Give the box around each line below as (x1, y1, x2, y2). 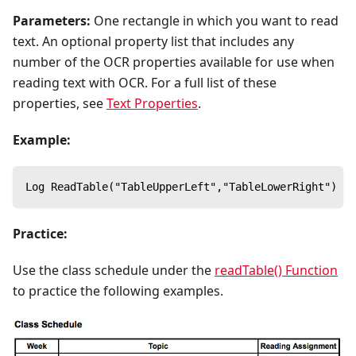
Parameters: (13, 12, 91, 30)
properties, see (13, 95, 106, 113)
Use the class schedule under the (13, 261, 215, 280)
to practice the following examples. (13, 282, 223, 300)
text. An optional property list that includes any (13, 33, 294, 51)
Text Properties (106, 95, 198, 113)
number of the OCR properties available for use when (13, 53, 335, 72)
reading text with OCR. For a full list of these (13, 74, 277, 92)
